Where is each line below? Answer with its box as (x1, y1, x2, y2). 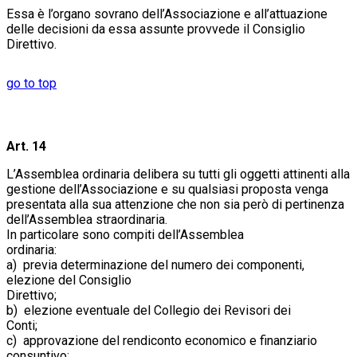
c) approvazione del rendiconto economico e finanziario (6, 332, 317, 348)
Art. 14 (6, 138, 46, 154)
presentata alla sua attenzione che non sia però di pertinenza (6, 196, 344, 212)
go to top (6, 75, 57, 91)
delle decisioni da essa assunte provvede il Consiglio (6, 21, 305, 37)
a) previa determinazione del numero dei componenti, (6, 257, 308, 273)
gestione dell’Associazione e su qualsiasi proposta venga (6, 181, 328, 197)
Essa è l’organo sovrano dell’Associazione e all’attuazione (6, 6, 328, 22)
